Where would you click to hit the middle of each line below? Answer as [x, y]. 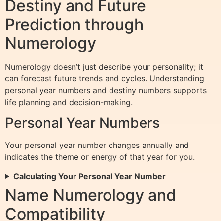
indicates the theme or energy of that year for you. [100, 157]
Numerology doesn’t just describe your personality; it [104, 66]
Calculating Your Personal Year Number [89, 176]
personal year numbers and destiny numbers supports [106, 90]
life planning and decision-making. [69, 102]
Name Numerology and [91, 195]
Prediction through [74, 24]
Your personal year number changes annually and [97, 145]
